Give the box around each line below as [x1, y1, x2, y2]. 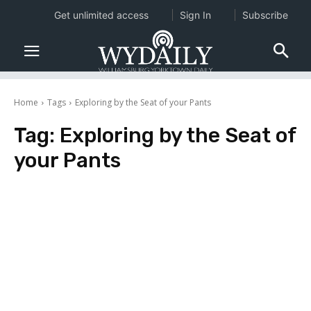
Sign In [179, 9, 211, 21]
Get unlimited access [53, 9, 149, 21]
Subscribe [242, 9, 288, 21]
